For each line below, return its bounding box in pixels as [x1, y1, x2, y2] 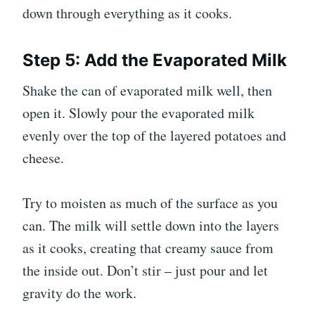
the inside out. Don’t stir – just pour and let [22, 261, 268, 281]
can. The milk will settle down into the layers [22, 216, 279, 236]
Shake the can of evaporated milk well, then [22, 81, 272, 101]
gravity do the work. [22, 283, 136, 303]
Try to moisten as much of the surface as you [22, 193, 278, 213]
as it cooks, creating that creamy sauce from [22, 238, 274, 258]
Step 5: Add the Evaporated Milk [22, 50, 287, 71]
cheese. [22, 148, 64, 168]
